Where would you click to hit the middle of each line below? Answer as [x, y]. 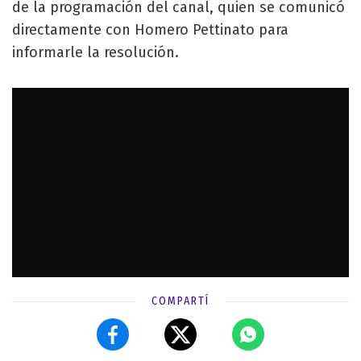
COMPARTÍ [180, 301]
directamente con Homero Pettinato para [150, 29]
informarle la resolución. [95, 52]
